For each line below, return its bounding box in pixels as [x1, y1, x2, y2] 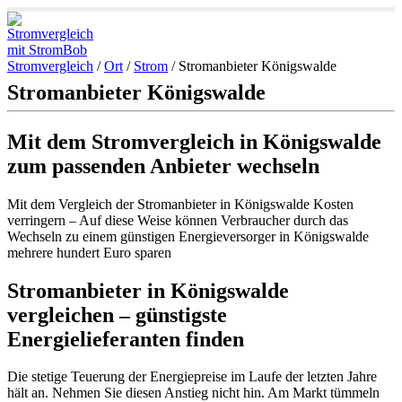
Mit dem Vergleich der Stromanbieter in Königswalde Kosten [7, 196, 354, 212]
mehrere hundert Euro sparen [7, 244, 171, 260]
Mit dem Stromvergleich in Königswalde [7, 129, 381, 153]
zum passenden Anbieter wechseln [7, 153, 319, 178]
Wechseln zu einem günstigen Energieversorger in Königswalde [7, 228, 369, 244]
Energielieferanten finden [7, 327, 244, 351]
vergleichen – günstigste [7, 302, 227, 327]
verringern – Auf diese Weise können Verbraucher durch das [7, 212, 348, 228]
